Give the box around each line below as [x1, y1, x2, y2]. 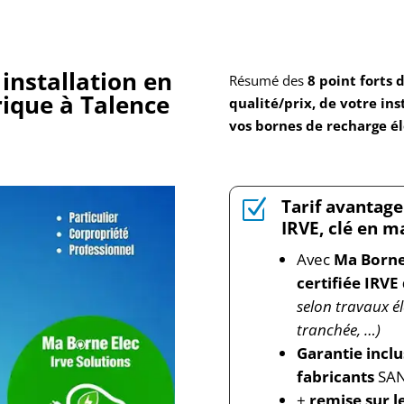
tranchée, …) [296, 318, 381, 340]
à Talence [60, 87, 170, 121]
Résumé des [228, 70, 308, 89]
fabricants [296, 365, 374, 387]
